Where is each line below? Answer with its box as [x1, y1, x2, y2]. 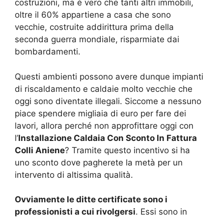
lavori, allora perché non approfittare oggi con [15, 120, 193, 131]
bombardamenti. [15, 47, 81, 57]
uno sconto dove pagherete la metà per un [15, 157, 183, 167]
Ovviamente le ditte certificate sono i [15, 194, 167, 205]
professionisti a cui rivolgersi [15, 207, 136, 217]
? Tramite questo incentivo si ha [65, 145, 190, 155]
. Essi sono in [136, 207, 187, 217]
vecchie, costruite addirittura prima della [15, 22, 174, 32]
